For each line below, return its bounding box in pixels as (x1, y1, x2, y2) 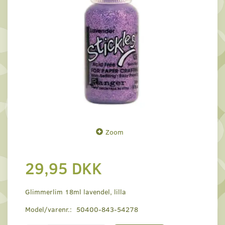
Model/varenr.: (25, 204, 74, 214)
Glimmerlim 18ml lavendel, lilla (25, 187, 126, 197)
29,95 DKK (25, 157, 102, 179)
